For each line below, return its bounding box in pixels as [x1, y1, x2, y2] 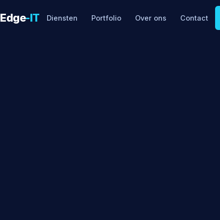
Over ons [135, 14, 166, 22]
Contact [180, 14, 208, 22]
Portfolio [91, 14, 121, 22]
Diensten [47, 14, 78, 22]
